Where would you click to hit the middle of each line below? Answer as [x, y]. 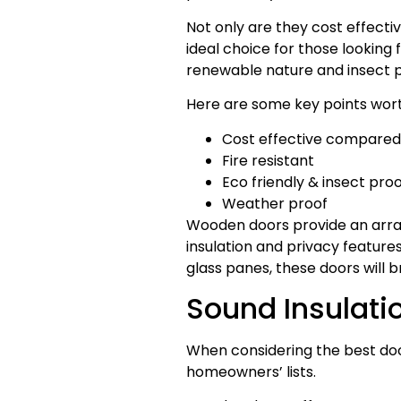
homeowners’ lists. [251, 371]
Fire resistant [268, 160]
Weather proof [274, 203]
